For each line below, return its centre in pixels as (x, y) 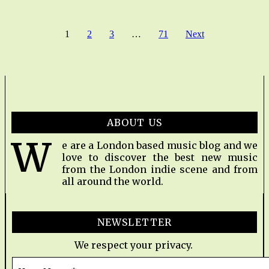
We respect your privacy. (134, 245)
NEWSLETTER (134, 222)
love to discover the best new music (160, 158)
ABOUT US (134, 123)
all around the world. (113, 182)
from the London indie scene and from (160, 170)
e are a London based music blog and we (160, 146)
